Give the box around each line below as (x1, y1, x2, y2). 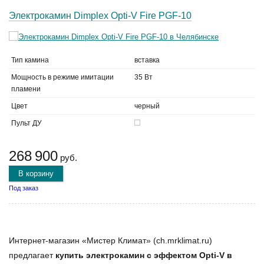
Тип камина (11, 56, 49, 64)
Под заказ (9, 184, 38, 192)
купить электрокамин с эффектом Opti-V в (55, 250, 232, 260)
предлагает (9, 250, 55, 260)
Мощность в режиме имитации (11, 73, 114, 81)
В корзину (18, 169, 54, 178)
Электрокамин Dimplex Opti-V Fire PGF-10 (9, 11, 192, 21)
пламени (11, 85, 41, 93)
